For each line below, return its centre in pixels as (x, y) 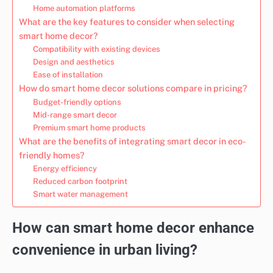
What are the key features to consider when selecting (127, 21)
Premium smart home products (89, 127)
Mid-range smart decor (75, 115)
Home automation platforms (84, 8)
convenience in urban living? (105, 250)
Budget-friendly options (77, 102)
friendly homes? (52, 155)
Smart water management (80, 194)
